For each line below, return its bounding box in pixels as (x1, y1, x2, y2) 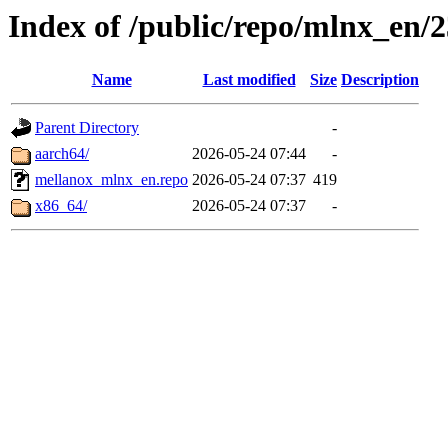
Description (341, 71, 419, 89)
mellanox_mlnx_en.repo (35, 171, 188, 189)
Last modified (202, 71, 296, 89)
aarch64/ (35, 145, 89, 163)
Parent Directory (35, 119, 139, 137)
